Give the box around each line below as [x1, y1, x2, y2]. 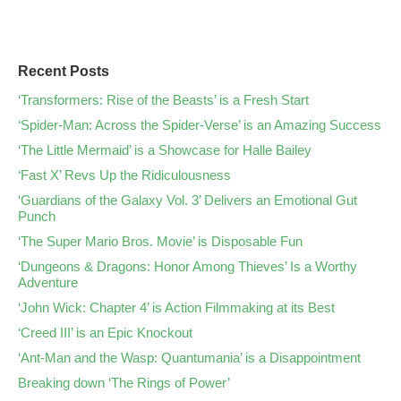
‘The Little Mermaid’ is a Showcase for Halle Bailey [18, 142, 311, 158]
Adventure [18, 275, 78, 290]
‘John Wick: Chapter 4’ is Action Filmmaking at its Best [18, 300, 335, 315]
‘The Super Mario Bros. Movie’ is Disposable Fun [18, 234, 303, 249]
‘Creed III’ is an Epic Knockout [18, 325, 192, 340]
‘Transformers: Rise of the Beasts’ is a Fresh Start [18, 92, 309, 107]
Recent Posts [18, 64, 109, 79]
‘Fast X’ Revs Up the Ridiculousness [18, 167, 231, 183]
